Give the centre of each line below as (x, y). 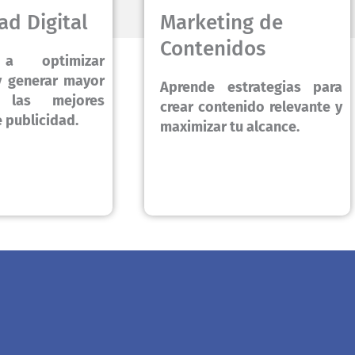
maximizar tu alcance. (230, 127)
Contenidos (213, 49)
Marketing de (221, 23)
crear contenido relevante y (251, 107)
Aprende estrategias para (251, 88)
